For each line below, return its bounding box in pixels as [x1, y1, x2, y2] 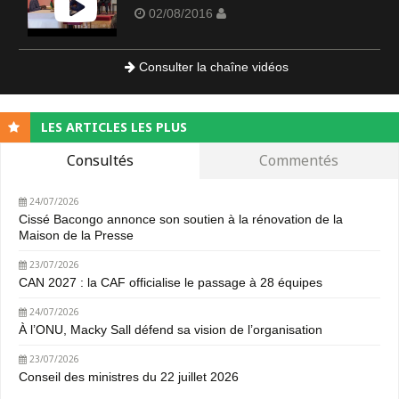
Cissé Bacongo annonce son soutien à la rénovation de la [19, 211, 343, 226]
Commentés [259, 150, 338, 170]
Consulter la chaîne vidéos [134, 59, 289, 74]
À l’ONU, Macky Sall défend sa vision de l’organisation [19, 322, 322, 337]
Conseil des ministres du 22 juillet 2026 [19, 369, 239, 384]
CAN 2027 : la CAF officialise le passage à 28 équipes [19, 274, 322, 289]
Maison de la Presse [19, 227, 134, 242]
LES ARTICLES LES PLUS [41, 118, 187, 135]
